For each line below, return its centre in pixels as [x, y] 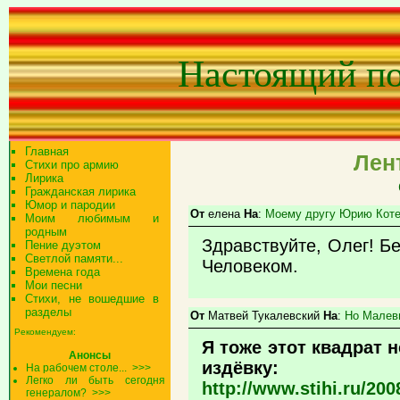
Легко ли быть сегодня [96, 380]
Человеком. [250, 266]
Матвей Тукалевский [264, 316]
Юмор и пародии [70, 205]
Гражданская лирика [80, 192]
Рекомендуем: [45, 332]
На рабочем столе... [78, 368]
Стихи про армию [72, 165]
